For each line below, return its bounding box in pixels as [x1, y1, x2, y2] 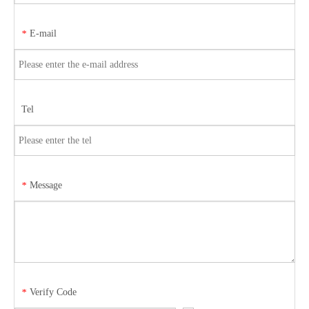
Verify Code [30, 286, 77, 297]
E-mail [30, 28, 57, 39]
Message [30, 179, 62, 190]
